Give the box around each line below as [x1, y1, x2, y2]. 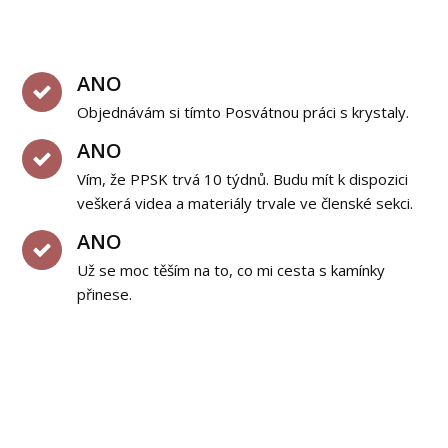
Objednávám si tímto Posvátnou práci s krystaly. [77, 102, 410, 122]
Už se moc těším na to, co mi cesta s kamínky [77, 260, 386, 280]
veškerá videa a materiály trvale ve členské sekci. [77, 193, 414, 213]
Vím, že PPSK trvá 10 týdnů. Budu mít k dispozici [77, 169, 409, 189]
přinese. [77, 284, 133, 304]
